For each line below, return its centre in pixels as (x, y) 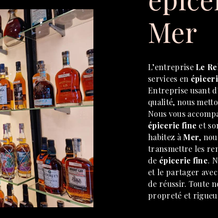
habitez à (166, 137)
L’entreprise (172, 67)
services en (169, 79)
